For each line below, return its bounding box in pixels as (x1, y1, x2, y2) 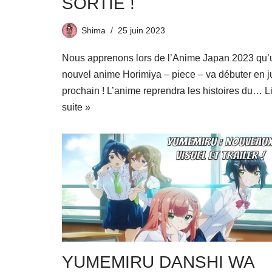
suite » (62, 101, 90, 112)
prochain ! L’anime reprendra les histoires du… (62, 85, 265, 96)
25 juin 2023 (118, 25, 165, 35)
